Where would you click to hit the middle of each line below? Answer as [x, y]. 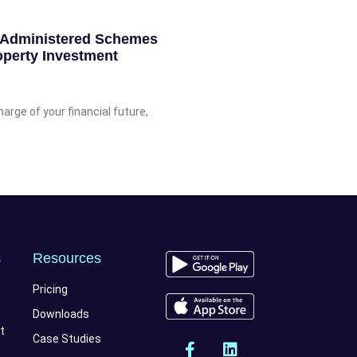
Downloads [61, 314]
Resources [67, 258]
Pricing [50, 289]
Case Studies [67, 338]
